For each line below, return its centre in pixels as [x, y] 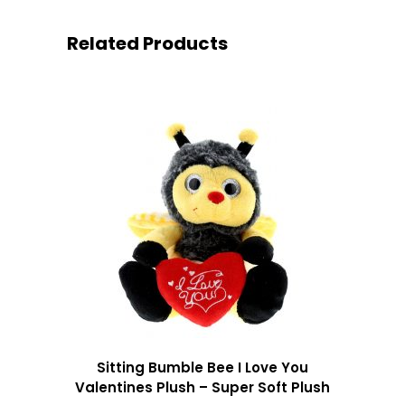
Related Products [147, 43]
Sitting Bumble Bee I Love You [202, 367]
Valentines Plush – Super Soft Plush [202, 387]
